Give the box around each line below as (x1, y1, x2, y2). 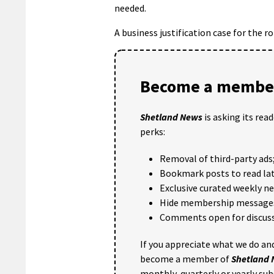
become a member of (140, 252, 231, 265)
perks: (140, 125, 165, 138)
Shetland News (140, 110, 202, 123)
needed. (114, 1, 146, 14)
